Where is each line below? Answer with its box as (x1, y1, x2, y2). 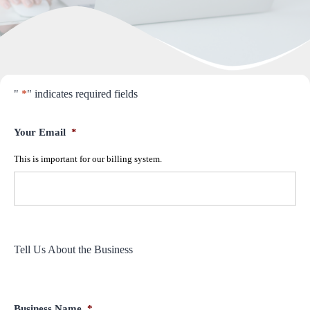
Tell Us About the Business (14, 243, 133, 255)
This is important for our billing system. (14, 153, 162, 164)
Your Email (14, 127, 66, 138)
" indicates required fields (27, 88, 138, 100)
